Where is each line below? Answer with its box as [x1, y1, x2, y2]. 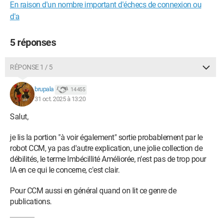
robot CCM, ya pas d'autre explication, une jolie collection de [10, 144, 202, 153]
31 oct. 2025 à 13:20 [35, 95, 85, 103]
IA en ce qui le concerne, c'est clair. [10, 165, 119, 175]
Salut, [10, 112, 28, 121]
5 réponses [10, 37, 56, 48]
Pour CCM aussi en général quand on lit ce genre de [10, 186, 176, 195]
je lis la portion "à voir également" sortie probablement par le [10, 133, 203, 142]
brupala [35, 85, 54, 93]
